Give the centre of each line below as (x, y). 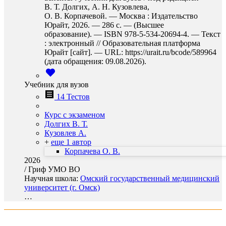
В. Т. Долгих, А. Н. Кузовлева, (97, 7)
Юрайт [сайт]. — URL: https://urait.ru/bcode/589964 (130, 52)
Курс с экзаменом (75, 115)
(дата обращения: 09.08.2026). (95, 61)
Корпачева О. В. (92, 151)
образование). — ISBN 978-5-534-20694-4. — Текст (132, 34)
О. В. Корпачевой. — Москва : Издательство (121, 16)
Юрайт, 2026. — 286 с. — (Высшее (104, 25)
